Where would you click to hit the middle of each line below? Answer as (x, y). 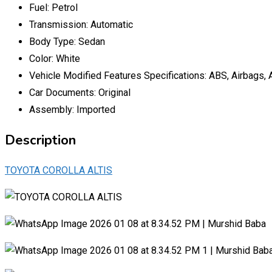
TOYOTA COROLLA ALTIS (59, 170)
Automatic (112, 24)
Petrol (65, 7)
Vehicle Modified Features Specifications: (119, 75)
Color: (42, 58)
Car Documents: (64, 92)
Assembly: (53, 109)
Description (40, 140)
